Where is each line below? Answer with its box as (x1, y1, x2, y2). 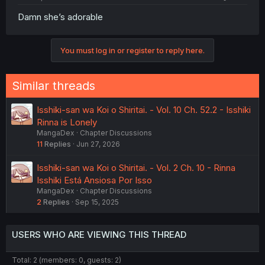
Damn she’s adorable (18, 11, 103, 22)
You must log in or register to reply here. (60, 45, 205, 55)
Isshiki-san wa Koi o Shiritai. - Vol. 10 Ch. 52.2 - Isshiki (37, 104, 251, 115)
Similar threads (12, 78, 95, 93)
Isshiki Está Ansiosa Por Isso (37, 174, 152, 186)
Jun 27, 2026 (76, 139, 120, 148)
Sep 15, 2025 (75, 197, 119, 206)
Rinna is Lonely (37, 116, 97, 128)
